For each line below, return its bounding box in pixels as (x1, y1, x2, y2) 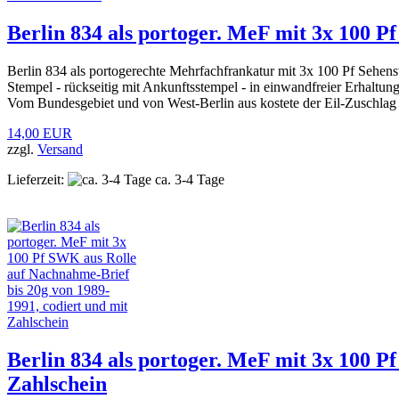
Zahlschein (7, 371, 107, 395)
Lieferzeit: (7, 171, 64, 187)
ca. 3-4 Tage (151, 171, 224, 187)
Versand (37, 141, 83, 157)
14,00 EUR (7, 125, 72, 141)
